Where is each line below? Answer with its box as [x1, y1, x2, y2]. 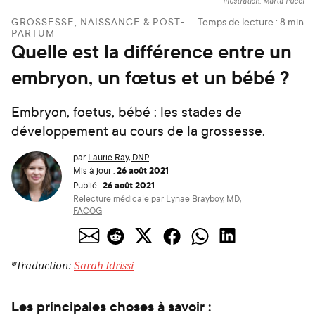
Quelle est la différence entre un [11, 38, 292, 65]
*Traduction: [11, 259, 74, 272]
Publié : [73, 179, 101, 191]
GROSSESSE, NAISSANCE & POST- [11, 15, 186, 28]
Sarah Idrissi [74, 259, 134, 272]
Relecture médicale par [73, 193, 166, 205]
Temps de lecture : [198, 15, 280, 28]
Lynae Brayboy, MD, [166, 193, 241, 205]
